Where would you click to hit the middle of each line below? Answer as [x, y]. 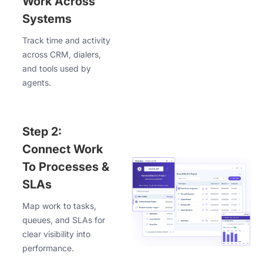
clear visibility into [56, 234]
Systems [47, 19]
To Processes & [66, 167]
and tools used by [57, 69]
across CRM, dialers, [62, 55]
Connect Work [63, 149]
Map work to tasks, [59, 206]
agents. [37, 83]
